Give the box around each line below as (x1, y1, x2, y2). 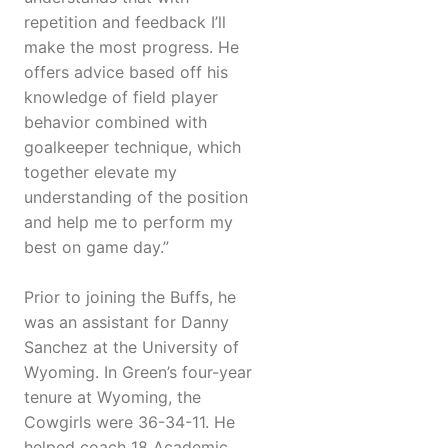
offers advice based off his (24, 62, 228, 83)
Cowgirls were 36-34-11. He (24, 412, 235, 433)
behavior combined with (24, 112, 207, 133)
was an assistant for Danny (24, 312, 229, 333)
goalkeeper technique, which (24, 137, 241, 158)
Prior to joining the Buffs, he (24, 287, 236, 308)
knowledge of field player (24, 87, 218, 108)
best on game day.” (24, 237, 169, 258)
